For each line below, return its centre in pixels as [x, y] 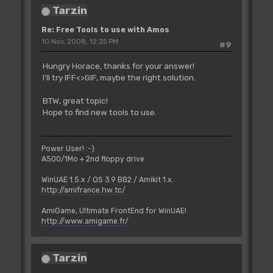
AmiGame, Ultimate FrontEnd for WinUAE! [114, 211]
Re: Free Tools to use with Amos [105, 30]
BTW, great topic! [75, 100]
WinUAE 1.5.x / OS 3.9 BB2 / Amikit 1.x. [107, 180]
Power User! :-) [68, 149]
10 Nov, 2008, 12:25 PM [80, 42]
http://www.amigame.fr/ [85, 222]
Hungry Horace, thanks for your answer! [118, 66]
